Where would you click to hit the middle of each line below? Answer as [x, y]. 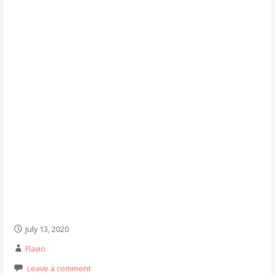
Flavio [35, 248]
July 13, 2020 [47, 229]
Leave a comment [59, 268]
